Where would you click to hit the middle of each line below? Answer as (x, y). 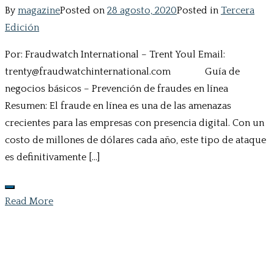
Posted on (83, 11)
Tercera (238, 11)
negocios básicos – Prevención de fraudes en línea (117, 89)
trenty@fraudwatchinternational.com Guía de (122, 72)
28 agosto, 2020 (142, 11)
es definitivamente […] (52, 157)
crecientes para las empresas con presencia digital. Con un (135, 123)
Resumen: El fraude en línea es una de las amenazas (118, 106)
